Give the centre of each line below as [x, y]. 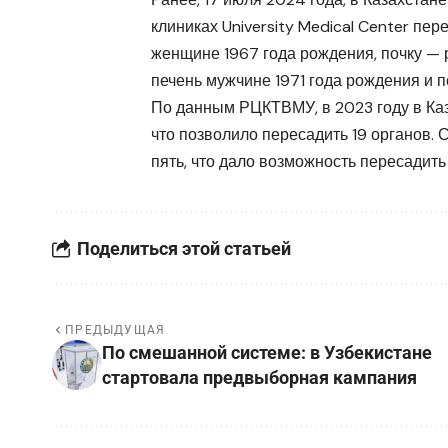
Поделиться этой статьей [184, 248]
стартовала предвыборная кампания [259, 378]
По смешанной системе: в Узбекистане [267, 353]
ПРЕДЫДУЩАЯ [115, 330]
